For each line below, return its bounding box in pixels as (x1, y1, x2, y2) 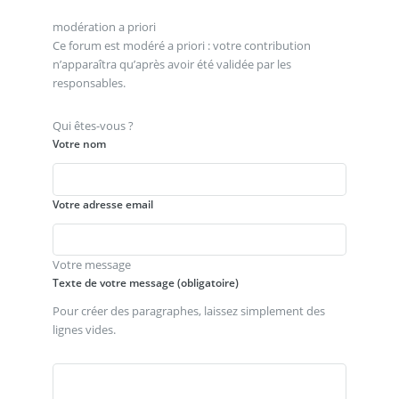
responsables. (52, 75, 126, 92)
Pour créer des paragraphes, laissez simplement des (52, 303, 325, 320)
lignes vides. (52, 322, 116, 338)
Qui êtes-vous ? (52, 117, 134, 134)
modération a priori (52, 19, 156, 36)
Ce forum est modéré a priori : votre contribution (52, 37, 311, 54)
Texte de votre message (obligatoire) (52, 275, 239, 291)
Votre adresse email (52, 196, 153, 212)
